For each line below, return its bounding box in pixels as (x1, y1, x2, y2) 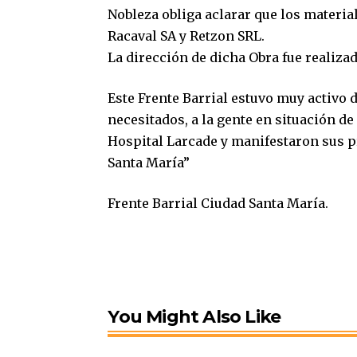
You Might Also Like (108, 305, 281, 328)
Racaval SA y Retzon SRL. (108, 27, 265, 44)
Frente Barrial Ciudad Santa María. (108, 194, 329, 211)
